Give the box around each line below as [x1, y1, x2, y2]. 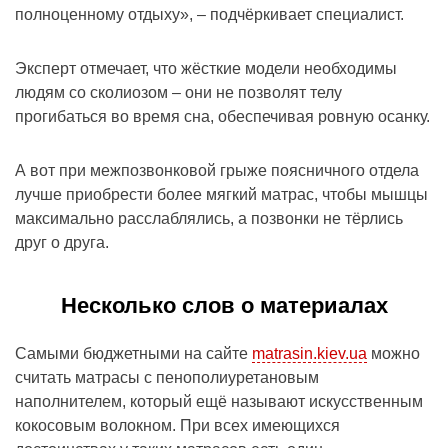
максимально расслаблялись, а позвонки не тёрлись [15, 210, 403, 228]
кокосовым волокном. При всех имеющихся [15, 417, 340, 435]
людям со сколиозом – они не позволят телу [15, 84, 342, 102]
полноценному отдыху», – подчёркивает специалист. [15, 6, 404, 24]
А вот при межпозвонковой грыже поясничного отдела [15, 162, 419, 180]
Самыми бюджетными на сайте [15, 345, 252, 363]
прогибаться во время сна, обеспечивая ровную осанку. [15, 108, 430, 126]
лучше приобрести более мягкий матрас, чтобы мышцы [15, 186, 428, 204]
